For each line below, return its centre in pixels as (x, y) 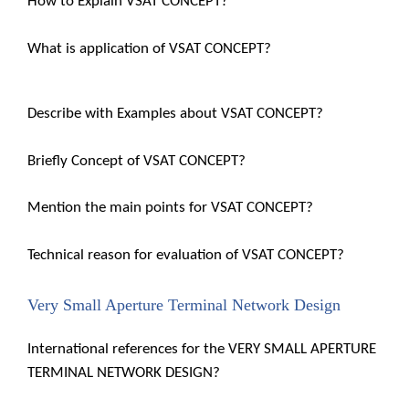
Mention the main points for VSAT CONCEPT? (170, 208)
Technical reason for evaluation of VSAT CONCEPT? (186, 255)
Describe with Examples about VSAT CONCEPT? (175, 114)
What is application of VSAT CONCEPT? (149, 48)
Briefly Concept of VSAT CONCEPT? (136, 161)
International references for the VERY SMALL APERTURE (202, 349)
